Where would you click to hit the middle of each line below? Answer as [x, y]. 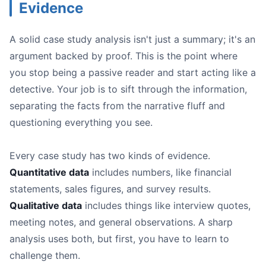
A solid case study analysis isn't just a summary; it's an [132, 39]
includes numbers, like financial [160, 172]
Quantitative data [49, 172]
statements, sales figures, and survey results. [110, 189]
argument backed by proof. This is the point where [123, 56]
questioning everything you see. [81, 123]
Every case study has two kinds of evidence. [110, 156]
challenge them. [45, 256]
